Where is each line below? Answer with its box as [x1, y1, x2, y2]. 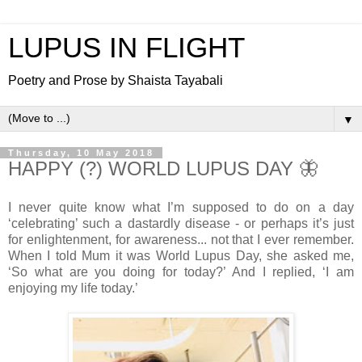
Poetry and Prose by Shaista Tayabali [8, 74, 223, 87]
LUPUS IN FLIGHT [8, 32, 245, 63]
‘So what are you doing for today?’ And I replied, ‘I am [8, 264, 354, 279]
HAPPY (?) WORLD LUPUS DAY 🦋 [8, 158, 318, 179]
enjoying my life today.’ [8, 280, 138, 295]
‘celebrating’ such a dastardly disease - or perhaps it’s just [8, 216, 354, 230]
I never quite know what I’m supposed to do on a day [8, 200, 354, 214]
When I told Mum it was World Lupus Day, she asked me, [8, 248, 354, 263]
